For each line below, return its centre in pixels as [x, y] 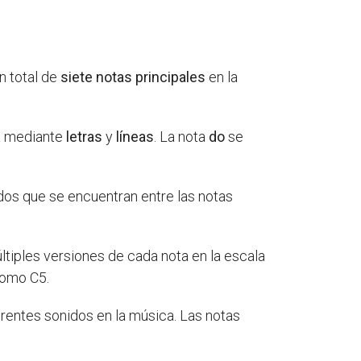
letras [85, 137]
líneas [135, 137]
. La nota [182, 137]
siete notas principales [133, 77]
